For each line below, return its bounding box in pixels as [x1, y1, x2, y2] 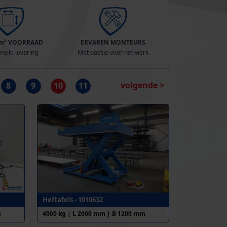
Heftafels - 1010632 [42, 195, 103, 204]
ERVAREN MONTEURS [81, 37, 146, 47]
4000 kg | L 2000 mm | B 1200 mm [42, 209, 145, 218]
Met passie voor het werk [78, 48, 149, 57]
